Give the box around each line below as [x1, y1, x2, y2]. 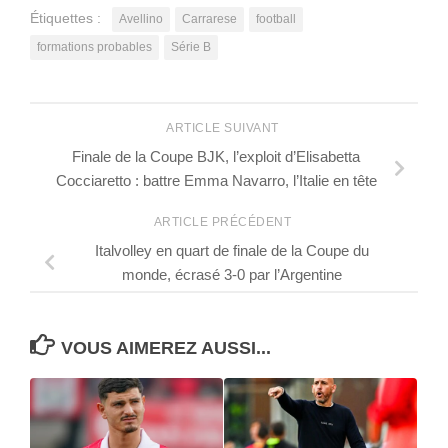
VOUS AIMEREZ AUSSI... [60, 338, 271, 359]
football [256, 12, 296, 27]
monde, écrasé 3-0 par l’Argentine [122, 265, 342, 283]
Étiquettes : [30, 10, 101, 27]
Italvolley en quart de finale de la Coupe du [95, 241, 369, 259]
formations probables [37, 40, 152, 55]
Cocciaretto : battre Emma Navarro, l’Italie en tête [55, 172, 377, 190]
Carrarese [182, 12, 237, 27]
